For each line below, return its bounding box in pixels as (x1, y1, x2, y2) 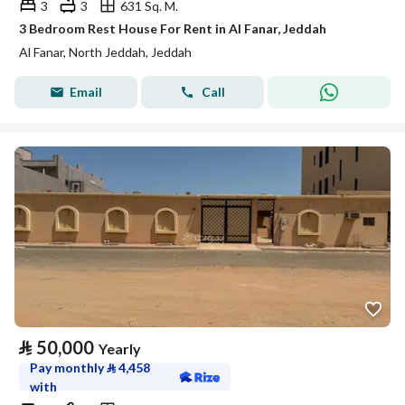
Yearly (99, 340, 141, 357)
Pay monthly (30, 360, 107, 375)
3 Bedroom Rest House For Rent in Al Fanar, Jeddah (19, 21, 326, 36)
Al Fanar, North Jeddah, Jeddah (19, 44, 192, 60)
